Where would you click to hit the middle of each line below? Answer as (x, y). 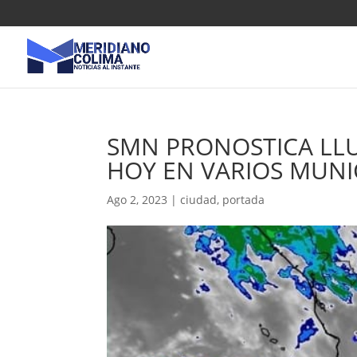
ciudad (199, 200)
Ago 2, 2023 (137, 200)
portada (244, 200)
